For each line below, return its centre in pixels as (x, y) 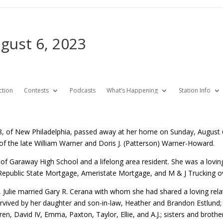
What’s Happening (132, 90)
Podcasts (82, 90)
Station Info (194, 90)
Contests (36, 90)
